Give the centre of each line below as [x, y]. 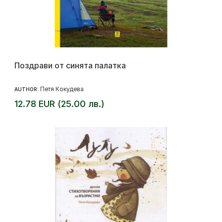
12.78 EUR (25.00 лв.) [59, 104]
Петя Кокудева [62, 89]
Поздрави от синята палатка [70, 66]
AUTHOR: [27, 89]
